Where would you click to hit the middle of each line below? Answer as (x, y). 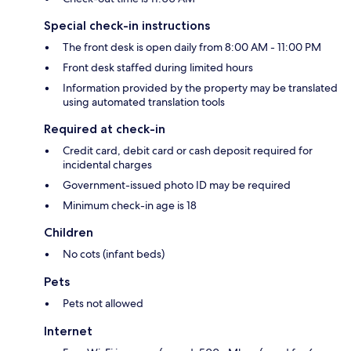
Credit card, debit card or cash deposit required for (188, 151)
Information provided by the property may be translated (200, 88)
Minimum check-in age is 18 (130, 206)
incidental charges (107, 165)
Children (69, 233)
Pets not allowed (103, 304)
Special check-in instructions (127, 26)
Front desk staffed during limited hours (158, 68)
